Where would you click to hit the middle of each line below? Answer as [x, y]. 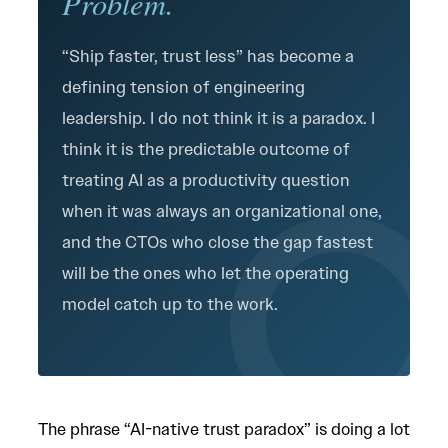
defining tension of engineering [183, 87]
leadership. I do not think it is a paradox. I [218, 118]
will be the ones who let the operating [205, 273]
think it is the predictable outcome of [206, 149]
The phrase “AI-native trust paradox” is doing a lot [224, 429]
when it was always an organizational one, [222, 211]
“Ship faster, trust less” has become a [208, 56]
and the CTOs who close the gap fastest [217, 242]
